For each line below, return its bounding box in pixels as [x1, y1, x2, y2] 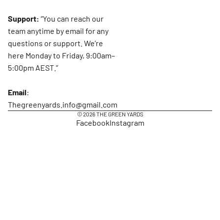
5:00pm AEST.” [8, 62, 58, 72]
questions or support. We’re [8, 38, 103, 48]
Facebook [76, 118, 110, 128]
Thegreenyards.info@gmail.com [8, 99, 117, 109]
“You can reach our [41, 13, 104, 23]
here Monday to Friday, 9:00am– [8, 50, 115, 60]
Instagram [109, 118, 144, 128]
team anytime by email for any [8, 26, 109, 35]
